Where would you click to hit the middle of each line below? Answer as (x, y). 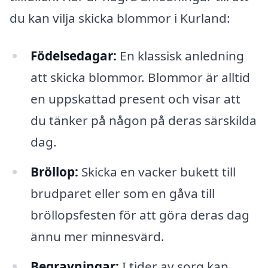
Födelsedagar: (73, 56)
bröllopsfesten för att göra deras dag (140, 215)
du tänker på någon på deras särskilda (143, 121)
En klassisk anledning (180, 56)
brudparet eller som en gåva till (122, 194)
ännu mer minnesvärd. (97, 237)
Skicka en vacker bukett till (157, 172)
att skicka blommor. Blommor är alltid (140, 77)
